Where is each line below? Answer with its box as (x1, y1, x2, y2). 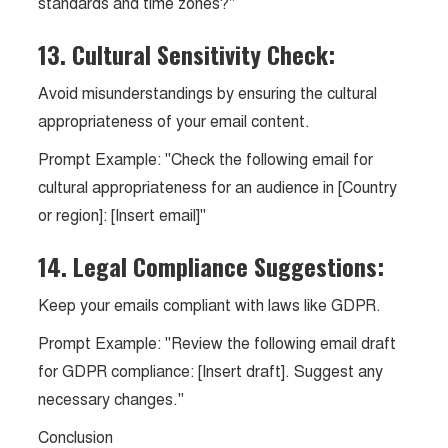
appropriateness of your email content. (38, 111, 311, 132)
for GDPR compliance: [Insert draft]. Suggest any (38, 361, 384, 382)
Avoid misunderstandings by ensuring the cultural (38, 83, 378, 104)
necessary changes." (38, 389, 185, 410)
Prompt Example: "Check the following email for (38, 149, 374, 170)
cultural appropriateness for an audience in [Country (38, 177, 398, 198)
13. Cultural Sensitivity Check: (38, 36, 336, 72)
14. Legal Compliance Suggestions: (38, 248, 385, 284)
